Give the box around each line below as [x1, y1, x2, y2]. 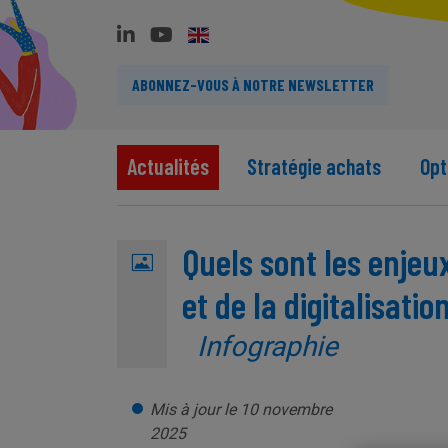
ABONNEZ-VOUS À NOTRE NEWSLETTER [132, 75, 374, 94]
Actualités [127, 153, 209, 179]
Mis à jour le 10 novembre [150, 400, 332, 419]
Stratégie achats [247, 153, 382, 179]
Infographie [197, 330, 338, 363]
